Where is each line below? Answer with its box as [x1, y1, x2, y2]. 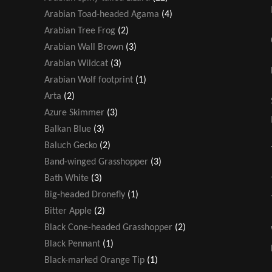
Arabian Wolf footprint [44, 75, 133, 85]
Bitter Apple [44, 206, 92, 216]
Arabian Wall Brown [44, 42, 123, 52]
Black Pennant [44, 239, 100, 249]
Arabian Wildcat [44, 58, 108, 69]
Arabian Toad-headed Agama [44, 9, 159, 19]
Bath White [44, 173, 89, 183]
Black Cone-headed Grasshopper [44, 222, 172, 233]
